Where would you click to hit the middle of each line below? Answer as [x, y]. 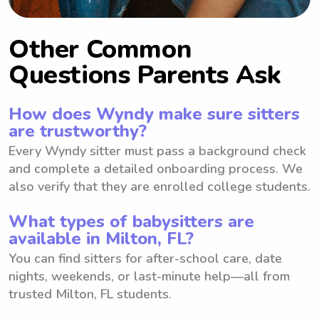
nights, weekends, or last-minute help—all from [149, 276]
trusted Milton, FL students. [90, 294]
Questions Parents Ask [145, 75]
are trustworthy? [78, 131]
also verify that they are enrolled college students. [159, 186]
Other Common [100, 49]
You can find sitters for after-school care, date [145, 258]
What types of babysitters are [131, 221]
